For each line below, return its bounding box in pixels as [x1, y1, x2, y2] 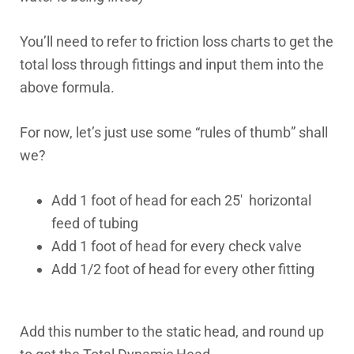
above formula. [20, 79, 115, 96]
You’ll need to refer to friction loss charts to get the [20, 33, 333, 50]
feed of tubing [51, 215, 138, 232]
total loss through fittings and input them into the [20, 56, 324, 73]
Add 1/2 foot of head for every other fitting [51, 261, 314, 277]
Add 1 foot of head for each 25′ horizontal [51, 192, 311, 209]
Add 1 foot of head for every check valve [51, 238, 302, 254]
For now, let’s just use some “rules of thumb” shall [20, 124, 328, 141]
